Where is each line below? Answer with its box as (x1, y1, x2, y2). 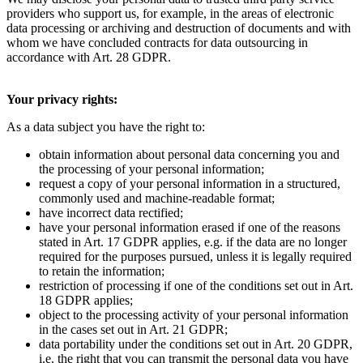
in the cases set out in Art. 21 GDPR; (39, 322, 228, 337)
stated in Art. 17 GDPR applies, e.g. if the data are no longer (39, 235, 347, 250)
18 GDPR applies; (39, 293, 133, 308)
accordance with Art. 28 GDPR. (6, 50, 171, 65)
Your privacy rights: (6, 92, 117, 107)
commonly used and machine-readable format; (39, 191, 275, 206)
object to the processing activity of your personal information (39, 308, 348, 322)
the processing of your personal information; (39, 162, 264, 177)
